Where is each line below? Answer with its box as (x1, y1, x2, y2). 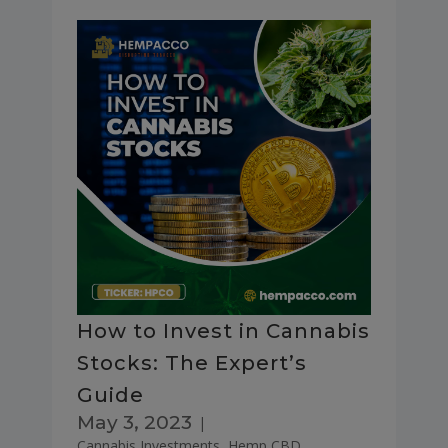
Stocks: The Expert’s (76, 351, 307, 376)
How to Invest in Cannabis (76, 319, 370, 344)
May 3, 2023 (76, 411, 192, 435)
